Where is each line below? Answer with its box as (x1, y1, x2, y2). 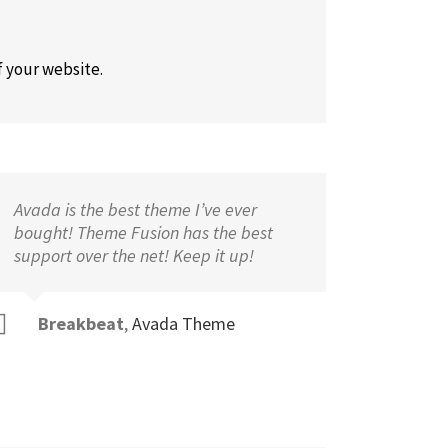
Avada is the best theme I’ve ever (13, 198, 257, 221)
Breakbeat (37, 312, 124, 335)
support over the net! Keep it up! (13, 244, 254, 267)
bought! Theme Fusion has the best (13, 221, 273, 244)
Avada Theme (131, 312, 235, 335)
